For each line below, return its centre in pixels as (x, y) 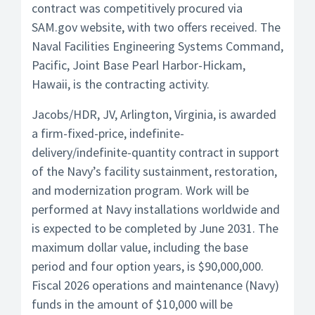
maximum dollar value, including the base (140, 247)
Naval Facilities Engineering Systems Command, (157, 46)
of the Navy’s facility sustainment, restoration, (154, 171)
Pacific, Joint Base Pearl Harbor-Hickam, (139, 65)
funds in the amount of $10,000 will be (132, 304)
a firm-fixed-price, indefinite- (108, 133)
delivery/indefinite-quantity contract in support (155, 152)
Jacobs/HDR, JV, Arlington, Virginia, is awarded (154, 114)
